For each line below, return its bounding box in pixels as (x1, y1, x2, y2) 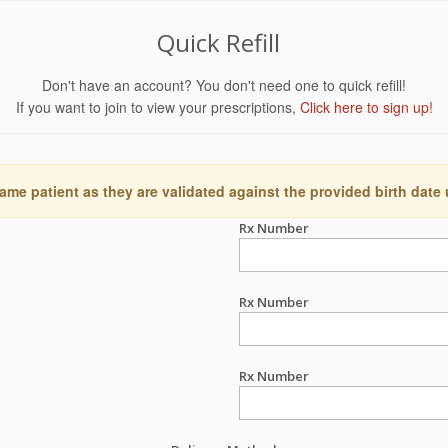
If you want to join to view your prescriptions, (15, 97, 300, 117)
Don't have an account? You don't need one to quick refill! (42, 75, 406, 95)
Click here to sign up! (299, 97, 433, 117)
